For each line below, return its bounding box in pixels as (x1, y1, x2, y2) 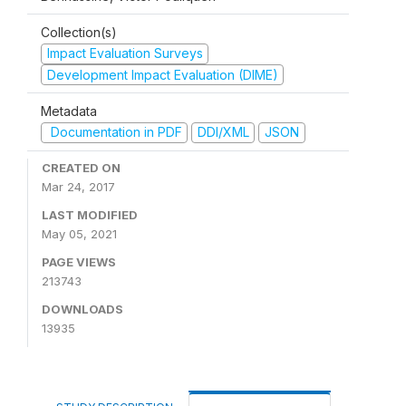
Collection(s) (41, 24, 117, 40)
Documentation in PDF (46, 124, 182, 140)
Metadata (41, 103, 97, 119)
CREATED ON (42, 159, 121, 175)
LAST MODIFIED (42, 207, 138, 222)
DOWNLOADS (42, 301, 123, 316)
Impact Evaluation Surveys (46, 45, 203, 61)
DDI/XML (197, 124, 249, 140)
